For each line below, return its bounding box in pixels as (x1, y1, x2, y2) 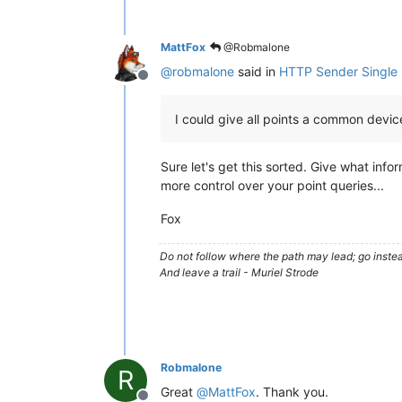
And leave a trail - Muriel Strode (160, 266, 319, 279)
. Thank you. (256, 384, 328, 399)
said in (234, 64, 279, 79)
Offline (142, 75, 187, 93)
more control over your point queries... (161, 178, 384, 193)
